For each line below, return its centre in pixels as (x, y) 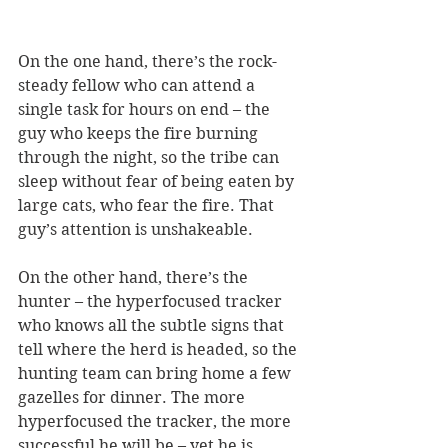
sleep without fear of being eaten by (158, 181)
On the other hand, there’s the (135, 277)
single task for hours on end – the (146, 109)
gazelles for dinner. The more (133, 397)
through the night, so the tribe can (150, 157)
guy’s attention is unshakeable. (135, 229)
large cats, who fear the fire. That (148, 205)
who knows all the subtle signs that (153, 325)
